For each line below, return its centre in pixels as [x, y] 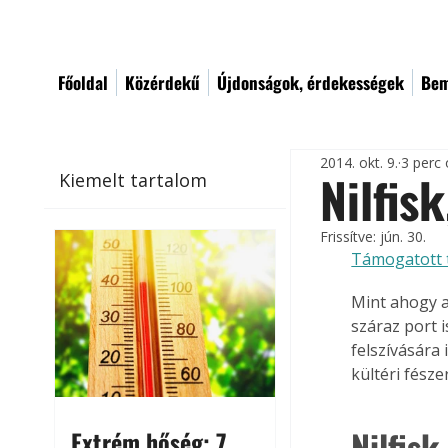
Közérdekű [162, 82]
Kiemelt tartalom [133, 179]
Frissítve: [350, 236]
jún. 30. [403, 236]
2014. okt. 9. [359, 162]
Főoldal [83, 82]
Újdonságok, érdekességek [310, 82]
